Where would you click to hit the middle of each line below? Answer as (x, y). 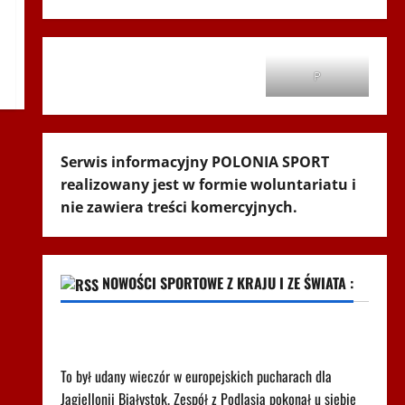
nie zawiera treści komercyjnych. (179, 207)
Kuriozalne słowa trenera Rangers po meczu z (193, 331)
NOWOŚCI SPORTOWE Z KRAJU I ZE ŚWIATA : (227, 283)
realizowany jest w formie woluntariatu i (208, 184)
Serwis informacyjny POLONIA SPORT (194, 162)
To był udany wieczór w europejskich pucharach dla (196, 377)
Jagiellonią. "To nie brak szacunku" (162, 354)
